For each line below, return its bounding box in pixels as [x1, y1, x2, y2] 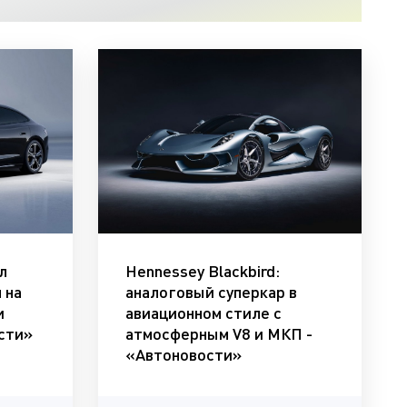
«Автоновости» [125, 343, 243, 364]
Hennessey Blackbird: [125, 260, 281, 281]
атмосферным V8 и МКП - [125, 323, 313, 343]
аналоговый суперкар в [125, 281, 298, 302]
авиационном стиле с [125, 302, 283, 323]
